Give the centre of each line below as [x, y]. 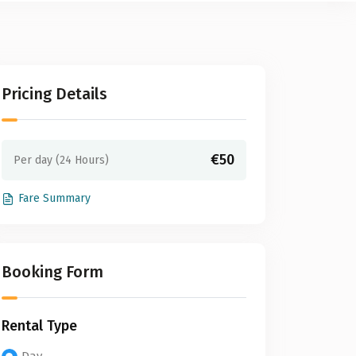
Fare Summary [54, 198]
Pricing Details [54, 94]
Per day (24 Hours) [61, 160]
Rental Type [39, 326]
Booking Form [52, 272]
